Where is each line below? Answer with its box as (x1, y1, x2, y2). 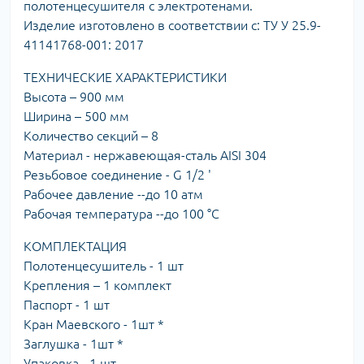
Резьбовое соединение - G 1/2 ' (24, 167, 211, 182)
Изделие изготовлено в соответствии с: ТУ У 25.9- (24, 17, 321, 32)
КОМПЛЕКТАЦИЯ (24, 238, 127, 253)
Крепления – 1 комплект (24, 277, 171, 292)
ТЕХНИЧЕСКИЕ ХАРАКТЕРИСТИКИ (24, 69, 227, 84)
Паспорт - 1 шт (24, 297, 110, 312)
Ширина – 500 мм (24, 108, 129, 123)
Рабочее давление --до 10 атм (24, 186, 203, 201)
